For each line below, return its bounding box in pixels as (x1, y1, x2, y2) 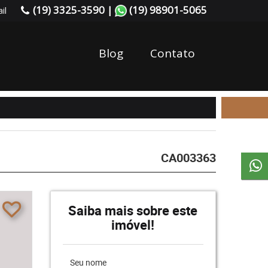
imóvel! (111, 216, 155, 233)
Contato (150, 45, 195, 61)
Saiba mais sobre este (68, 202, 198, 219)
